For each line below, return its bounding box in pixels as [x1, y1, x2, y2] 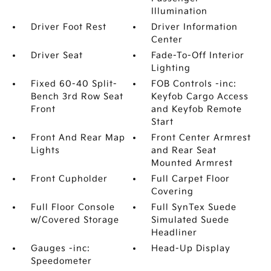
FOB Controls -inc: [151, 79, 237, 89]
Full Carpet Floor [151, 174, 230, 184]
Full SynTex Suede [151, 202, 237, 212]
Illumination [151, 6, 208, 16]
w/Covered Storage [30, 215, 119, 225]
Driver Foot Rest [30, 22, 106, 32]
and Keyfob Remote [151, 104, 243, 114]
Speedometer [30, 256, 92, 266]
